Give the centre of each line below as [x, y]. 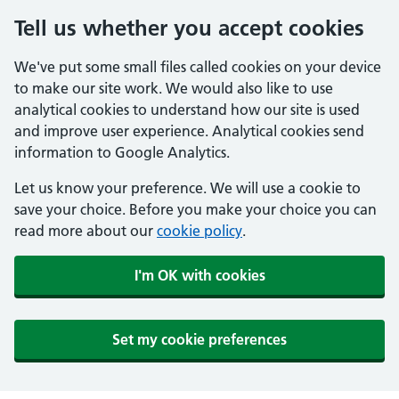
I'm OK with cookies [199, 275]
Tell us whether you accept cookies [189, 28]
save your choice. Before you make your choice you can [195, 209]
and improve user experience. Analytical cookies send [189, 131]
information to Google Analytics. [122, 152]
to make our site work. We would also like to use [174, 88]
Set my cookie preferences [199, 339]
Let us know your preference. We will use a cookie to [187, 188]
